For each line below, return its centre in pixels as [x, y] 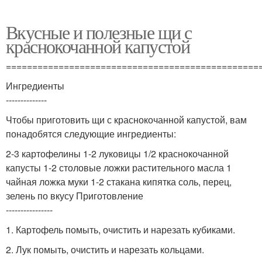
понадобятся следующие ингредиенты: [91, 133]
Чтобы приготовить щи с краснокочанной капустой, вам [126, 119]
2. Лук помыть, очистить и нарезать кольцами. [105, 249]
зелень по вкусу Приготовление [75, 195]
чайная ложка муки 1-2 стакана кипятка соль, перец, [119, 181]
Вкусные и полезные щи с [99, 32]
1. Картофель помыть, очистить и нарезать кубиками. [120, 229]
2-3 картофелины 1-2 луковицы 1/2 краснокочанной [117, 153]
